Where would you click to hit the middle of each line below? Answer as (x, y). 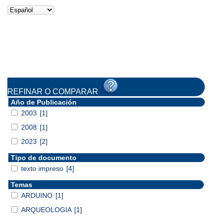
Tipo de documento (44, 157)
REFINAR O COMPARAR (55, 91)
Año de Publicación (44, 102)
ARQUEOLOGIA (47, 209)
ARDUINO (38, 195)
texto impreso (43, 168)
